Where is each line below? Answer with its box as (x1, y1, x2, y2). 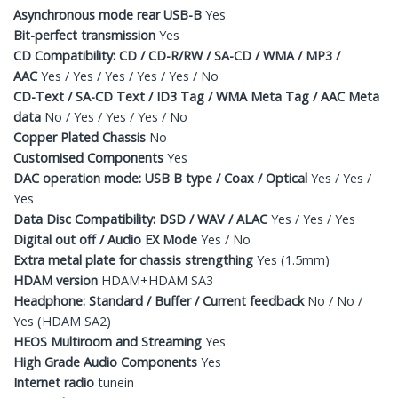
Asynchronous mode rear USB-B (13, 5, 205, 23)
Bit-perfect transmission (13, 26, 159, 44)
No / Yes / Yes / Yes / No (44, 107, 187, 125)
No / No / (307, 291, 362, 309)
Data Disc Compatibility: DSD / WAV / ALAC (13, 210, 271, 227)
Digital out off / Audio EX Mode (13, 230, 201, 248)
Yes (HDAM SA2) (13, 312, 111, 330)
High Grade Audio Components (13, 353, 201, 370)
